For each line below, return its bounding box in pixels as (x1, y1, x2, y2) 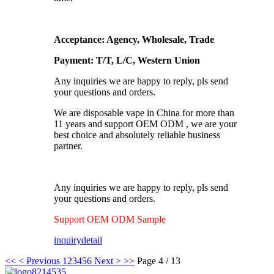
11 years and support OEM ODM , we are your (54, 119, 237, 130)
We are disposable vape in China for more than (54, 108, 234, 119)
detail (81, 235, 102, 246)
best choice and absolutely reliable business (54, 130, 220, 141)
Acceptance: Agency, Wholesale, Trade (54, 34, 214, 45)
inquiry (54, 235, 81, 246)
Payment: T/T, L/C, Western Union (54, 55, 200, 66)
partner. (54, 141, 83, 152)
